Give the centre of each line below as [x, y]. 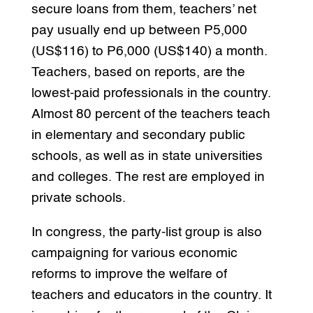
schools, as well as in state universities [147, 156]
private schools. [78, 198]
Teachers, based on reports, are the [138, 72]
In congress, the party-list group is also [146, 232]
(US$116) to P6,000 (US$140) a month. [149, 51]
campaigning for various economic [134, 253]
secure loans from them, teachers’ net [144, 9]
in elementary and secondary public [138, 135]
